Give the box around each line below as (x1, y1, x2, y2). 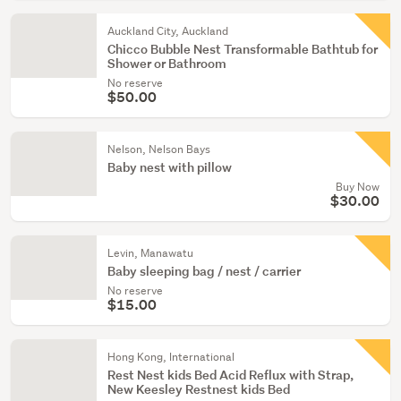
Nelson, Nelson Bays (107, 141, 210, 157)
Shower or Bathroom (107, 55, 226, 72)
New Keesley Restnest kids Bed (107, 380, 290, 397)
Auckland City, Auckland (107, 23, 228, 38)
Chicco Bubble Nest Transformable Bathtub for (107, 40, 378, 57)
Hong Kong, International (107, 349, 235, 364)
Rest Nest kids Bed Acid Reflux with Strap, (107, 366, 354, 383)
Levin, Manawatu (107, 245, 193, 260)
